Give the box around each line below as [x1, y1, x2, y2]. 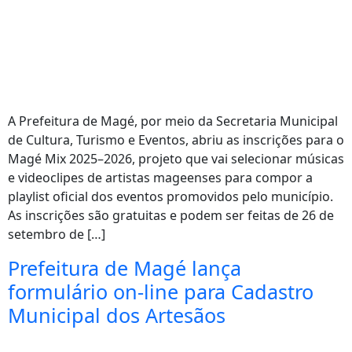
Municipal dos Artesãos [8, 302, 225, 328]
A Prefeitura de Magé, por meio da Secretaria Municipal [8, 112, 338, 130]
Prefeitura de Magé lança [8, 255, 241, 281]
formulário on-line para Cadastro [8, 278, 313, 305]
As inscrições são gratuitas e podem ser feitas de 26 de [8, 207, 334, 224]
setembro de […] [8, 225, 105, 243]
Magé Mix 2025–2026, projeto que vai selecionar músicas [8, 150, 344, 167]
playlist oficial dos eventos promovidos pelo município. [8, 188, 333, 205]
